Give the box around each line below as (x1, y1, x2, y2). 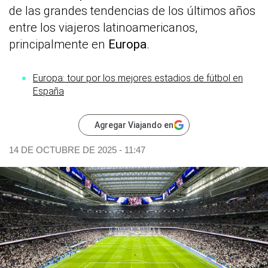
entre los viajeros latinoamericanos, (9, 20, 197, 35)
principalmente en (9, 37, 108, 52)
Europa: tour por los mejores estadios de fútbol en (33, 72, 243, 84)
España (33, 85, 64, 97)
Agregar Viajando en (95, 120, 173, 130)
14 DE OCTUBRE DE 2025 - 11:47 (9, 144, 145, 155)
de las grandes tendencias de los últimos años (9, 4, 255, 19)
